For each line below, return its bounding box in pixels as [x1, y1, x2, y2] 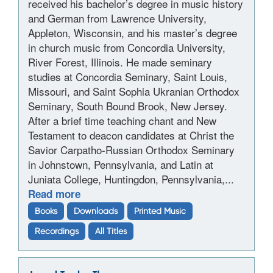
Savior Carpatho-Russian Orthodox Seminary [28, 142, 235, 157]
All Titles [95, 226, 127, 236]
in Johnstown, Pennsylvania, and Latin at [28, 157, 213, 172]
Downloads [74, 206, 118, 216]
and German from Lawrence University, [28, 10, 207, 26]
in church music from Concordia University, [28, 40, 225, 55]
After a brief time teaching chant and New [28, 113, 216, 128]
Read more [28, 186, 80, 201]
